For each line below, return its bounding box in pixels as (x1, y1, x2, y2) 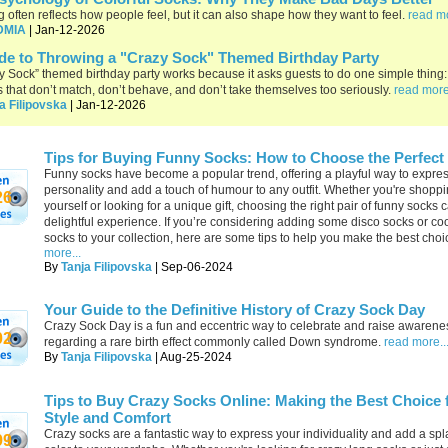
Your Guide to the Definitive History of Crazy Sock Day (44, 301, 425, 318)
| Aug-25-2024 (152, 350, 232, 364)
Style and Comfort (44, 409, 171, 426)
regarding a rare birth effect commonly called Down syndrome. (44, 335, 381, 349)
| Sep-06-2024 (152, 260, 233, 274)
